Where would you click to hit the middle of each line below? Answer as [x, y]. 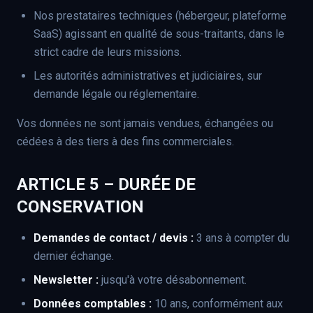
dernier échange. [74, 256]
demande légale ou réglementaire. [116, 94]
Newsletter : [66, 280]
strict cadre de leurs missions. [108, 52]
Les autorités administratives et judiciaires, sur [148, 76]
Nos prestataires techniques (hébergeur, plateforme [160, 16]
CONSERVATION [80, 207]
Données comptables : [93, 304]
